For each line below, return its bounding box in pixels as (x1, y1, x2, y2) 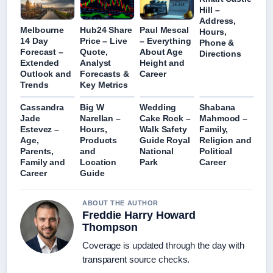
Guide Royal (140, 135, 190, 145)
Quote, (80, 46, 108, 57)
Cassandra (20, 102, 65, 112)
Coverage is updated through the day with (82, 239, 244, 250)
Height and (140, 57, 185, 68)
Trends (20, 79, 49, 90)
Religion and (199, 135, 252, 145)
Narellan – (80, 113, 121, 123)
